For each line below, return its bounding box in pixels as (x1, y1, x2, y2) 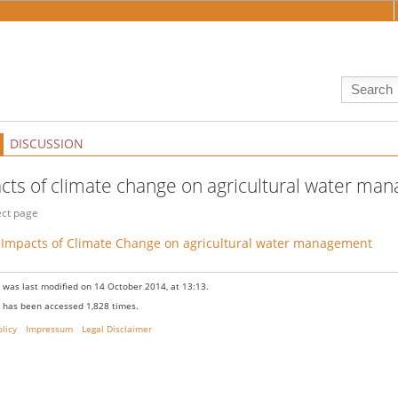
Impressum (26, 323, 74, 336)
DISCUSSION (10, 135, 84, 153)
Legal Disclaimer (81, 323, 152, 336)
